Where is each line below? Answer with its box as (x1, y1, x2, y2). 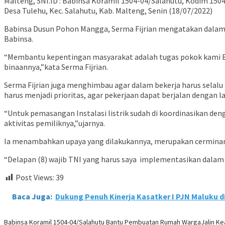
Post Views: (16, 172, 54, 183)
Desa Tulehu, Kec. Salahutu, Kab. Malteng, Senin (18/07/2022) (4, 6, 212, 16)
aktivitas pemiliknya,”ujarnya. (4, 118, 105, 129)
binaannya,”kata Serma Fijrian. (4, 62, 108, 72)
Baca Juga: (12, 191, 52, 202)
